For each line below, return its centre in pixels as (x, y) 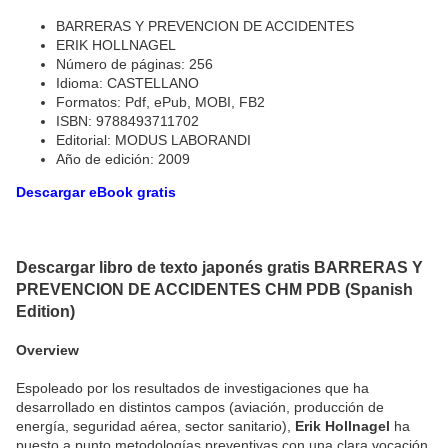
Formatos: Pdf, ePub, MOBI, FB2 (160, 101)
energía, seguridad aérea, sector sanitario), (155, 425)
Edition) (45, 311)
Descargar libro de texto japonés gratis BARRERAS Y (219, 267)
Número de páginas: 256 (134, 63)
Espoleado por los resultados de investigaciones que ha (192, 387)
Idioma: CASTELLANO (127, 82)
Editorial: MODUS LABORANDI (153, 139)
